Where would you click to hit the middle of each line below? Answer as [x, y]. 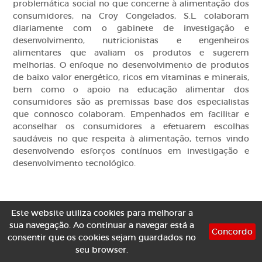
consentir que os [43, 237]
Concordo [232, 232]
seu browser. [102, 250]
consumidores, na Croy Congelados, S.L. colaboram [131, 16]
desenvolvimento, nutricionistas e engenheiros [131, 41]
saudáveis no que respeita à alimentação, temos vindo [131, 139]
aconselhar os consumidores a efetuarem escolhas [131, 127]
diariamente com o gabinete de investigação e [131, 28]
